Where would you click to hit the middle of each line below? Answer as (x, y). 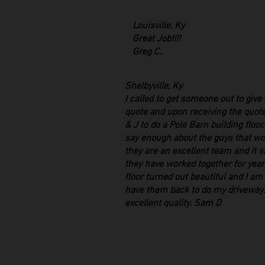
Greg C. (147, 52)
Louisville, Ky (159, 26)
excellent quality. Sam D (173, 203)
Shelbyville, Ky (153, 86)
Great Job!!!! (156, 39)
